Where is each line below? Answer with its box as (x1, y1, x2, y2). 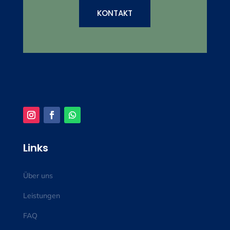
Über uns (23, 171, 53, 181)
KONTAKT (97, 8, 133, 19)
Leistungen (23, 191, 60, 201)
